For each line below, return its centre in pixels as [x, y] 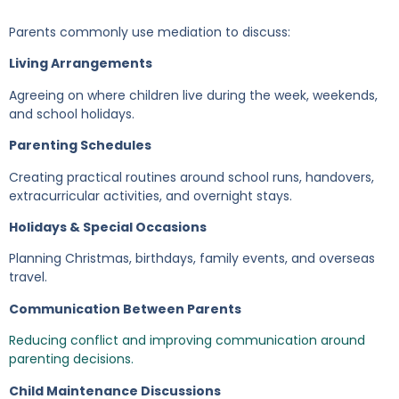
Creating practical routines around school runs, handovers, [191, 177]
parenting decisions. [71, 359]
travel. [28, 277]
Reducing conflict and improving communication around [187, 341]
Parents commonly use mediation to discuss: [150, 32]
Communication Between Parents [125, 309]
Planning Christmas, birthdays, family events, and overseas [192, 259]
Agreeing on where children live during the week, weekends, [193, 95]
